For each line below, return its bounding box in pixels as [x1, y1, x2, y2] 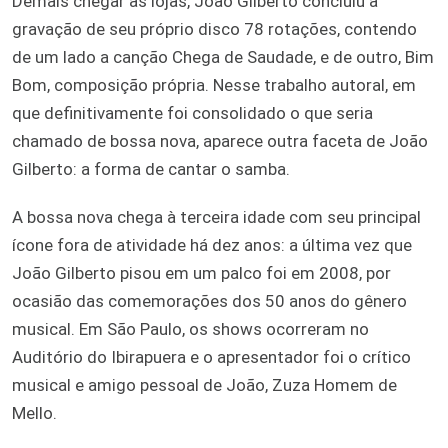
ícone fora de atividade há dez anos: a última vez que [12, 234, 412, 255]
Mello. [12, 402, 57, 423]
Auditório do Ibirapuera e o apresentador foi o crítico [12, 346, 411, 367]
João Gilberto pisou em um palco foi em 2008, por [12, 262, 391, 283]
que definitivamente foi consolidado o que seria [12, 102, 373, 123]
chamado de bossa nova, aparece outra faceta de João [12, 130, 428, 151]
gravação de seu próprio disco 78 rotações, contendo [12, 18, 417, 39]
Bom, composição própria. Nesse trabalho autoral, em [12, 74, 416, 95]
